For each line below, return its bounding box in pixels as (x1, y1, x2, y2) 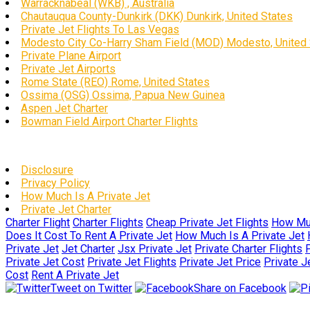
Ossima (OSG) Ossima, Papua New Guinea (21, 89, 225, 102)
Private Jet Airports (21, 62, 116, 75)
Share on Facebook (194, 282, 286, 295)
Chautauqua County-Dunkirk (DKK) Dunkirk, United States (21, 10, 293, 23)
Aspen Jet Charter (21, 102, 108, 115)
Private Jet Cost (6, 255, 84, 268)
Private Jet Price (179, 255, 261, 268)
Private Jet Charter (21, 203, 111, 216)
